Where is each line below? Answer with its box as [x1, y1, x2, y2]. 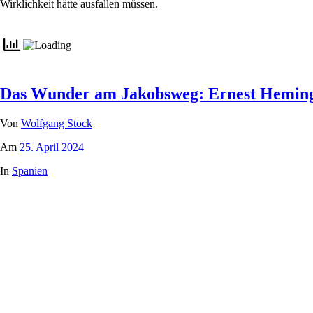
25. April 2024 [20, 140, 84, 153]
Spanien [12, 164, 48, 177]
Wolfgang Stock [21, 117, 92, 129]
